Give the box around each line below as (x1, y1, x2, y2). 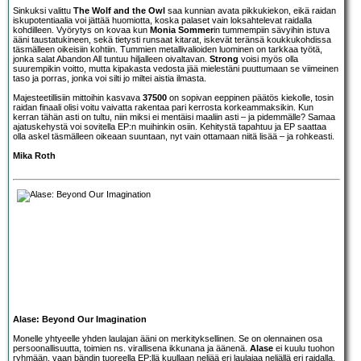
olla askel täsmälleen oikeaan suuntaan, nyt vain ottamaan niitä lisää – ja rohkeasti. (13, 131, 334, 142)
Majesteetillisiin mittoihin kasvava (13, 93, 143, 103)
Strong (210, 54, 239, 64)
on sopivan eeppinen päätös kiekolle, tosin (167, 93, 334, 103)
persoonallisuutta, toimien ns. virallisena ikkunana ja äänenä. (13, 342, 250, 353)
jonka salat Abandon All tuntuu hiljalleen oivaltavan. (13, 54, 210, 64)
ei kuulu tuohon (273, 342, 334, 353)
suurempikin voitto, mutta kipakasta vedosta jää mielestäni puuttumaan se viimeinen (13, 64, 338, 74)
